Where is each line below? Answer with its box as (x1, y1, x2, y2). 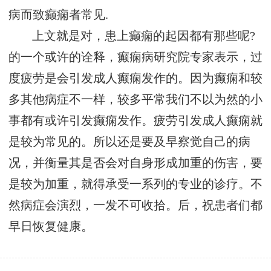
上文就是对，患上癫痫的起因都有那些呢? (32, 30, 256, 43)
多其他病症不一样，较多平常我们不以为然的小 (8, 93, 263, 106)
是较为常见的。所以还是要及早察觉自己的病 (8, 135, 250, 149)
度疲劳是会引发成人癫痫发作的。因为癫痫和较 (8, 72, 263, 85)
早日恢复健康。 (8, 220, 93, 233)
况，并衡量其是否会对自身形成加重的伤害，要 (8, 157, 263, 170)
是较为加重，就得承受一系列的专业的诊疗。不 (8, 178, 263, 191)
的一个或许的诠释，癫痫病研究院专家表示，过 (8, 51, 263, 64)
